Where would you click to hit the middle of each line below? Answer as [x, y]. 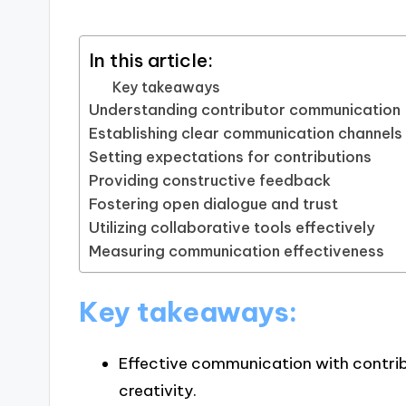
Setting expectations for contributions [231, 157]
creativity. [157, 391]
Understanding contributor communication [245, 110]
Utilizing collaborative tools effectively [232, 228]
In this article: [151, 60]
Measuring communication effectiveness [237, 251]
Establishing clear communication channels [246, 134]
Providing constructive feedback [210, 181]
